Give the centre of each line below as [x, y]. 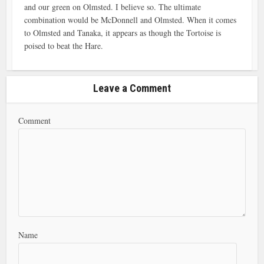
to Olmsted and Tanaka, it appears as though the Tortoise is [123, 32]
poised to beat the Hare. [64, 45]
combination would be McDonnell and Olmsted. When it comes [131, 19]
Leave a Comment [132, 88]
